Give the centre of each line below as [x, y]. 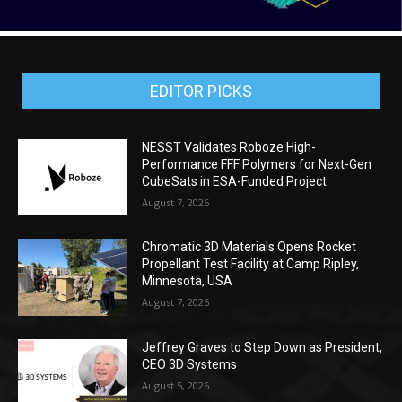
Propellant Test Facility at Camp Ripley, [251, 264]
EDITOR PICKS [201, 91]
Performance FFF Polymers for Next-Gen [257, 164]
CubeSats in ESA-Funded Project [235, 181]
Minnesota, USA [188, 281]
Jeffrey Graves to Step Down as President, [262, 347]
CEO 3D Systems [190, 364]
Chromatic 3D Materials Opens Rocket [249, 247]
